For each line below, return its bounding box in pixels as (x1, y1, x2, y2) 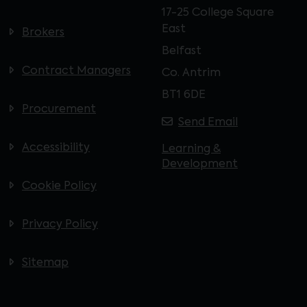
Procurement (22, 104, 96, 115)
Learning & (162, 144, 221, 155)
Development (162, 159, 238, 170)
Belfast (162, 46, 201, 57)
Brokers (22, 27, 64, 38)
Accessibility (22, 143, 90, 153)
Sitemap (22, 258, 69, 269)
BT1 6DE (162, 90, 206, 101)
